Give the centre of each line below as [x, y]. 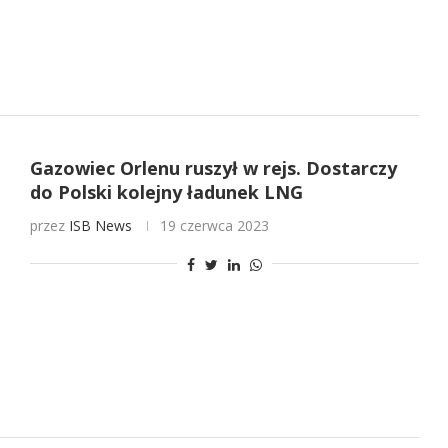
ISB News [100, 226]
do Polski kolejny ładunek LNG [166, 192]
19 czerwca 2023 [214, 226]
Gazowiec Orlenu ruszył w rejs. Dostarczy [213, 168]
